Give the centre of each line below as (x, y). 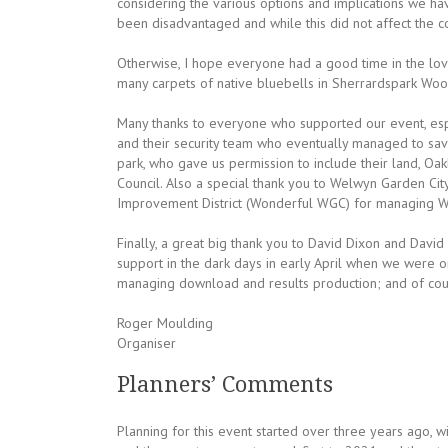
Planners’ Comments (225, 384)
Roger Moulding (165, 323)
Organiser (146, 343)
